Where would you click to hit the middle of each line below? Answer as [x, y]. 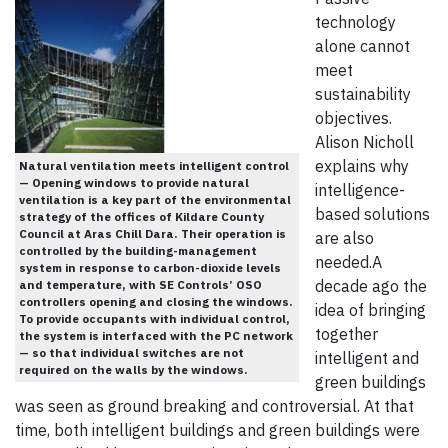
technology [355, 22]
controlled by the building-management [138, 251]
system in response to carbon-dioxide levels [150, 268]
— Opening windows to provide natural [134, 183]
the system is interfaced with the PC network [156, 336]
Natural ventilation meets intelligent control [154, 166]
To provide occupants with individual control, [154, 319]
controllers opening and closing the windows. [156, 302]
